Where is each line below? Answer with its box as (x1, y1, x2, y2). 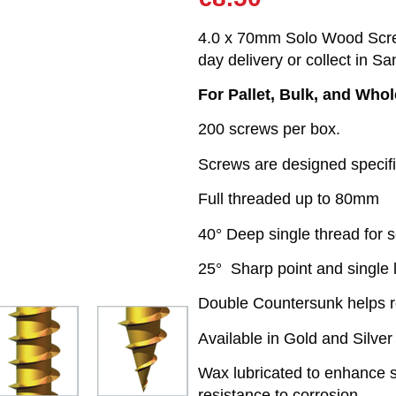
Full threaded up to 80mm (198, 190, 379, 209)
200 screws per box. (198, 120, 340, 139)
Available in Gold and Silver (198, 329, 392, 347)
